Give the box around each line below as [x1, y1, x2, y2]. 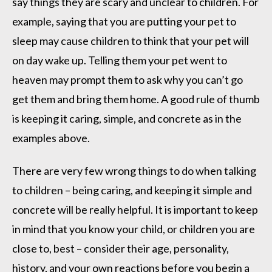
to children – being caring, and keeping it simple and [12, 183, 252, 197]
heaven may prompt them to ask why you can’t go [12, 73, 243, 87]
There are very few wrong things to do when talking [12, 163, 256, 177]
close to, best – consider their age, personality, [12, 241, 229, 255]
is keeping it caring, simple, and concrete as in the [12, 112, 242, 126]
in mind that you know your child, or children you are [12, 222, 255, 236]
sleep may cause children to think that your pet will [12, 34, 249, 48]
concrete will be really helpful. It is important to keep [12, 202, 258, 216]
